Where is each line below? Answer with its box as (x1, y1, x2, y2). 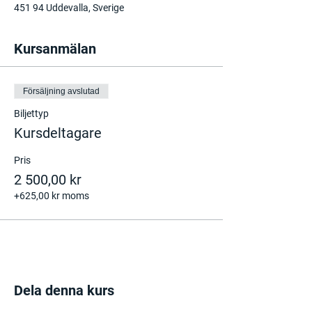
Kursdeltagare (14, 125, 102, 141)
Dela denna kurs (14, 282, 114, 299)
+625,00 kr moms (14, 190, 89, 201)
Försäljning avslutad (23, 86, 100, 96)
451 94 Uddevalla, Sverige (14, 2, 124, 13)
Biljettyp (14, 108, 49, 119)
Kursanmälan (14, 40, 96, 57)
